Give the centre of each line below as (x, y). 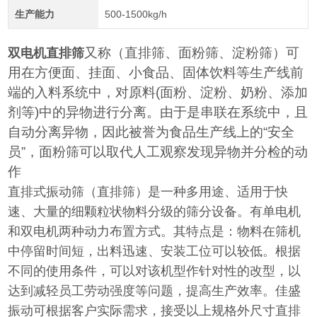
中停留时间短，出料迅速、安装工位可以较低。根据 (155, 252)
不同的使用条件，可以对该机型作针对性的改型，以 (155, 271)
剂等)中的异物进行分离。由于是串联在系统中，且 (158, 113)
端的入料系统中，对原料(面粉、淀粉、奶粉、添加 (158, 93)
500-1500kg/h (136, 15)
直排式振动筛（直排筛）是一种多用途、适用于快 (148, 192)
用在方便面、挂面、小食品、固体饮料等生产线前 (156, 73)
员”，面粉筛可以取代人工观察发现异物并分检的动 (158, 152)
